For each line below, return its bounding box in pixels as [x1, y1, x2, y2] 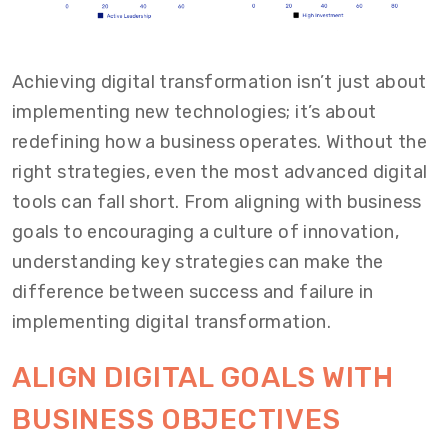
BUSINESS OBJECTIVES [12, 403, 341, 437]
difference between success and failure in [12, 281, 374, 304]
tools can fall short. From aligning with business [12, 191, 422, 214]
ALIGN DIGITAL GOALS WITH [12, 361, 394, 395]
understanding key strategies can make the [12, 251, 384, 274]
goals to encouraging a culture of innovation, [12, 221, 400, 244]
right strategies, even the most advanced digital [12, 161, 428, 184]
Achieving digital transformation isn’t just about [12, 71, 427, 94]
